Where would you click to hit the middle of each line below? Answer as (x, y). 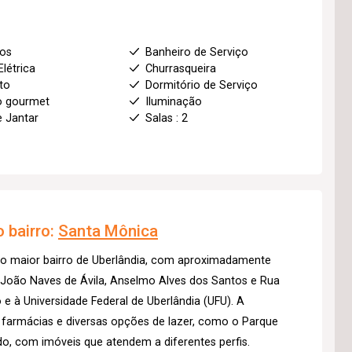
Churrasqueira (180, 68)
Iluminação (173, 101)
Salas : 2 (166, 118)
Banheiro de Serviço (196, 52)
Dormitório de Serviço (201, 85)
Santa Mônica (108, 231)
